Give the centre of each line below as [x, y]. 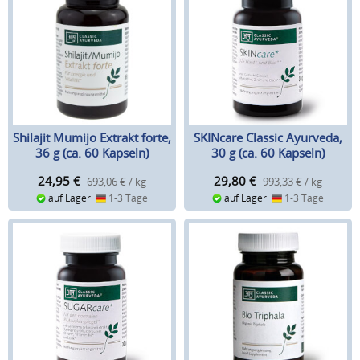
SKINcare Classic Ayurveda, [268, 138]
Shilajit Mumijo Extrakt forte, [92, 138]
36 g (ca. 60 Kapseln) [92, 153]
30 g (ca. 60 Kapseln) [268, 153]
